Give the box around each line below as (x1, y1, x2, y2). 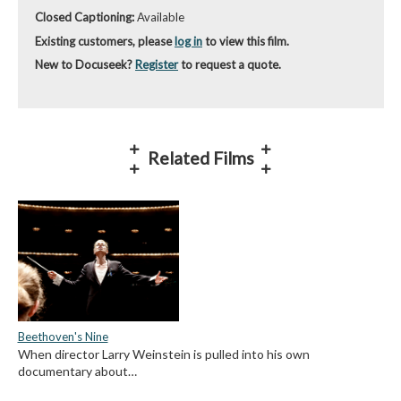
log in (175, 33, 202, 48)
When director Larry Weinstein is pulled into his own (17, 346, 310, 362)
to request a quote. (178, 57, 281, 73)
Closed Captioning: (35, 10, 134, 25)
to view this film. (202, 33, 289, 48)
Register (135, 57, 178, 73)
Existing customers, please (35, 33, 175, 48)
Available (134, 10, 184, 25)
